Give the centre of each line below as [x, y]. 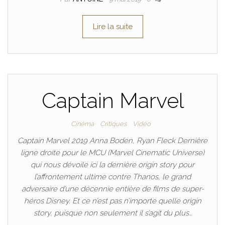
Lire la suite [113, 27]
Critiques [113, 124]
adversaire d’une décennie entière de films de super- [113, 189]
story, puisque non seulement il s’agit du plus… [113, 213]
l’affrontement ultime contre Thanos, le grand [113, 177]
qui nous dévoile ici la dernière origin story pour [113, 165]
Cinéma [82, 124]
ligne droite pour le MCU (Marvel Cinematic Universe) [113, 153]
